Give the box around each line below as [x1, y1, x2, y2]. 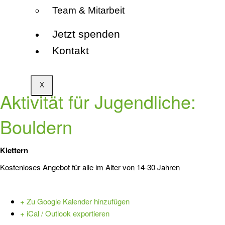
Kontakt [52, 45, 89, 56]
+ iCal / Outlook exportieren [20, 208, 109, 219]
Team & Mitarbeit [52, 5, 125, 16]
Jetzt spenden [52, 28, 120, 40]
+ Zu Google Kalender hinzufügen [20, 196, 130, 207]
